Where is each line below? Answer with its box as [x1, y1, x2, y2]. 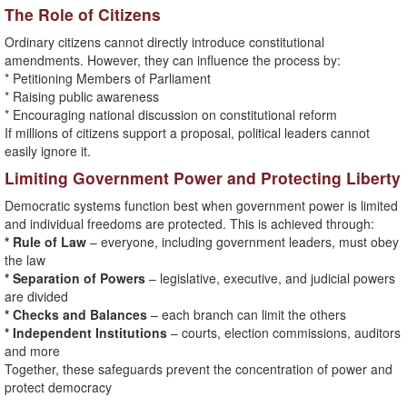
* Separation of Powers [5, 269, 145, 288]
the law [5, 251, 45, 270]
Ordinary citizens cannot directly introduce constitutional [5, 33, 324, 52]
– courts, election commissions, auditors [167, 323, 401, 342]
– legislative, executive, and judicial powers [145, 269, 395, 288]
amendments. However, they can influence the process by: [5, 51, 341, 70]
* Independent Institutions [5, 323, 167, 342]
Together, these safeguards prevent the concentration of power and [5, 360, 392, 379]
